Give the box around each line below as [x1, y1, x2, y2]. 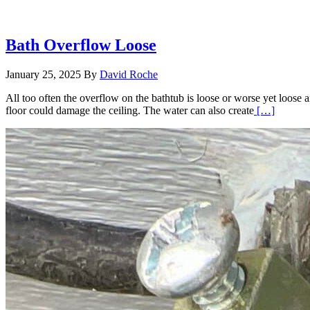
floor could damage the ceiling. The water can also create [6, 104, 254, 117]
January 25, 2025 [6, 69, 81, 81]
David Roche [100, 69, 158, 81]
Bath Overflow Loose [6, 36, 156, 55]
